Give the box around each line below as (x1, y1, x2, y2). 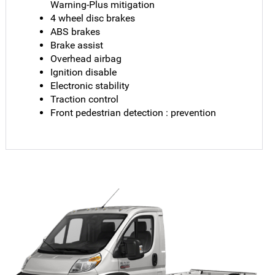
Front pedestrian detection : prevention (50, 106, 217, 118)
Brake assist (50, 39, 104, 51)
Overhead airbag (50, 52, 122, 64)
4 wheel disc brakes (50, 12, 136, 24)
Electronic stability (50, 79, 130, 91)
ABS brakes (50, 25, 101, 37)
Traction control (50, 93, 119, 105)
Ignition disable (50, 66, 117, 78)
